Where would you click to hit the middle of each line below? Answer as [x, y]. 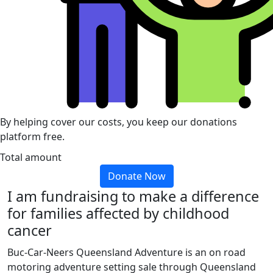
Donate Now [136, 176]
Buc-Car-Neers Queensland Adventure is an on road [126, 252]
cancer [30, 230]
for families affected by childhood [118, 213]
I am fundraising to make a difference [133, 196]
